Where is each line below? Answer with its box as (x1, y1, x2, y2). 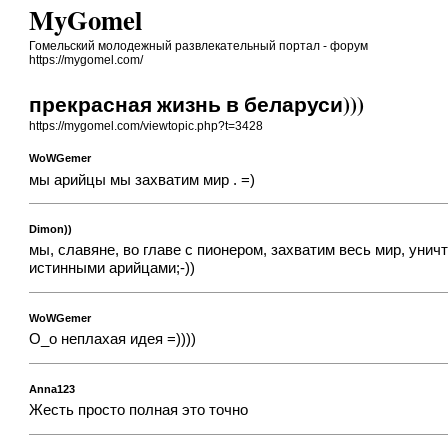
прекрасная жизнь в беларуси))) (29, 88, 365, 120)
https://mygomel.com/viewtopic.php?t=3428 (29, 119, 264, 134)
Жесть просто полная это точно (29, 402, 249, 419)
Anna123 (29, 382, 76, 395)
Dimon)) (29, 222, 73, 235)
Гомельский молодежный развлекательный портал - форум (29, 39, 369, 53)
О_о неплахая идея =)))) (29, 331, 197, 348)
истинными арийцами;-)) (29, 260, 196, 277)
